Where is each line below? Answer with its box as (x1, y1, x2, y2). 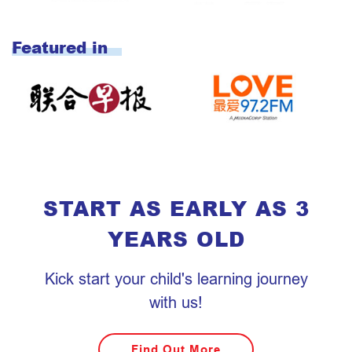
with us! (149, 293, 203, 312)
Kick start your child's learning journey (44, 269, 308, 288)
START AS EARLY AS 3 (42, 193, 310, 223)
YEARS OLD (107, 224, 245, 254)
